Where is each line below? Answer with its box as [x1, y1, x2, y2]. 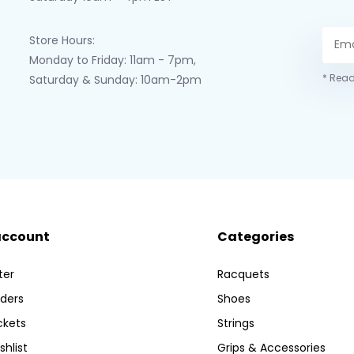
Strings [217, 315, 254, 331]
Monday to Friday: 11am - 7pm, [28, 52, 196, 68]
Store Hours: [28, 32, 95, 48]
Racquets [217, 266, 269, 282]
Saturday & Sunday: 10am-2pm [28, 72, 201, 88]
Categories [217, 228, 294, 246]
